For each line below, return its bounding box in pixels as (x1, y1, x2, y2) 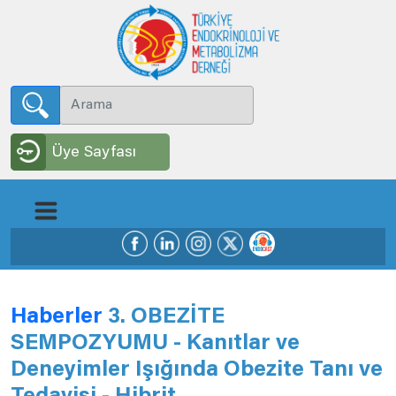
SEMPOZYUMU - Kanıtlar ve (11, 333, 300, 356)
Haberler (11, 307, 108, 330)
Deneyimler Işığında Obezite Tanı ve (11, 360, 383, 383)
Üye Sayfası (51, 145, 136, 162)
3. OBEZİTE (108, 307, 225, 330)
